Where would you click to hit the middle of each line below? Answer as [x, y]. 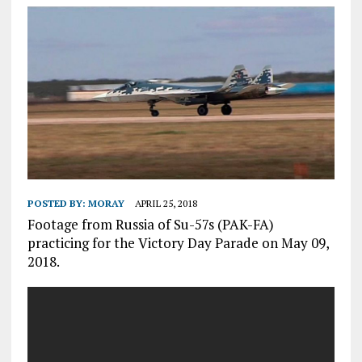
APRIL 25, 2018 [166, 204]
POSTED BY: [57, 204]
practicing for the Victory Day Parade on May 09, [178, 243]
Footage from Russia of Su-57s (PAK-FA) [150, 225]
